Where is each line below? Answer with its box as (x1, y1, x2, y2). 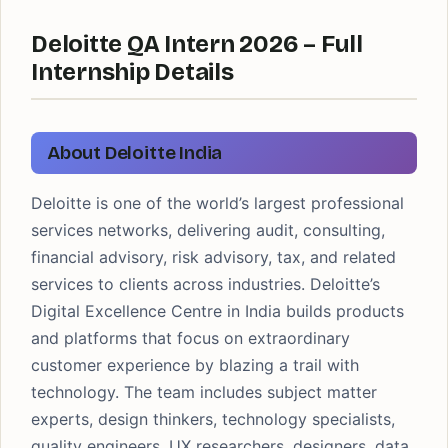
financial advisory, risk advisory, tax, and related (31, 247, 396, 267)
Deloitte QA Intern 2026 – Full (31, 30, 363, 58)
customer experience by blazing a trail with (31, 355, 359, 375)
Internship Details (31, 58, 234, 86)
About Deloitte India (47, 141, 223, 164)
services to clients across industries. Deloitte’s (31, 274, 380, 294)
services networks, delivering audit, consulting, (31, 220, 385, 240)
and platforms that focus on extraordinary (31, 328, 350, 348)
